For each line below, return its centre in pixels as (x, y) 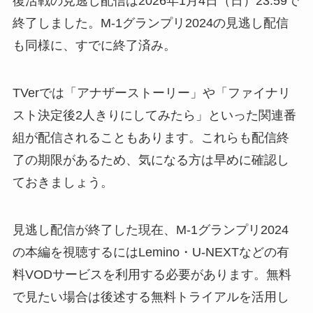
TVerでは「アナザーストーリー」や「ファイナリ (151, 93)
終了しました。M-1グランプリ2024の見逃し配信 (150, 23)
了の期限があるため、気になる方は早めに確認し (151, 160)
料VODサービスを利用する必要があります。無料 (152, 275)
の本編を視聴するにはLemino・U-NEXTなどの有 (151, 253)
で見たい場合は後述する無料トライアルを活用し (151, 297)
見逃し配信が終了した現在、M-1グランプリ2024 (150, 230)
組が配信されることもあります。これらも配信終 (151, 138)
